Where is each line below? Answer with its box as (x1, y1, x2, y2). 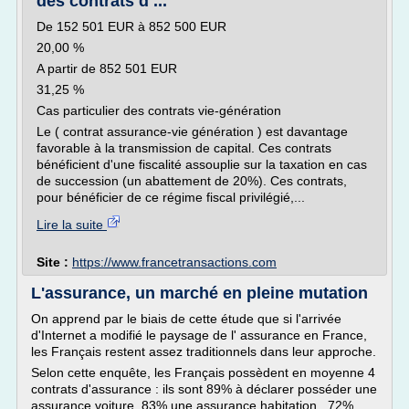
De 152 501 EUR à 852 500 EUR (37, 19, 226, 34)
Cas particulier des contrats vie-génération (37, 103, 281, 118)
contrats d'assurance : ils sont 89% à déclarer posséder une (31, 382, 377, 396)
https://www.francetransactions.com (72, 255, 277, 269)
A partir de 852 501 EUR (37, 61, 177, 76)
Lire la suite (37, 217, 107, 232)
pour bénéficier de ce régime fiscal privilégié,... (37, 190, 305, 204)
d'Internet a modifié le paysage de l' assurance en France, (31, 328, 367, 342)
